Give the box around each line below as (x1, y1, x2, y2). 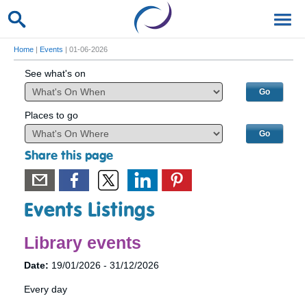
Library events (24, 233, 141, 252)
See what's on (24, 68, 86, 79)
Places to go (24, 110, 78, 121)
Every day (24, 284, 67, 295)
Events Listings (24, 201, 155, 221)
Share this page (24, 149, 113, 162)
